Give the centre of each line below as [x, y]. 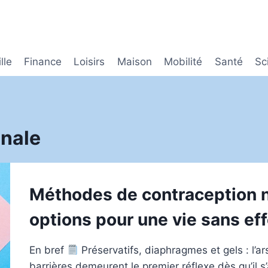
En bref [48, 250]
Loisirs [89, 62]
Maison [134, 62]
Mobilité [183, 62]
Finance [43, 62]
